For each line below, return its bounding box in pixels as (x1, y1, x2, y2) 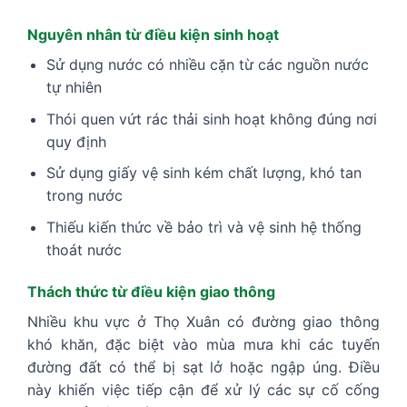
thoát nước (45, 241, 122, 260)
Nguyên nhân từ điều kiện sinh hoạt (27, 25, 279, 45)
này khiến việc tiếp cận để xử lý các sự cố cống (27, 380, 380, 399)
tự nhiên (45, 78, 102, 97)
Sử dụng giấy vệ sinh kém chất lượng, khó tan (45, 164, 362, 183)
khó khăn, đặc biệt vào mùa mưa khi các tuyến (27, 334, 380, 353)
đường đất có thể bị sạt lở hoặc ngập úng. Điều (27, 357, 380, 376)
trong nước (45, 186, 123, 205)
